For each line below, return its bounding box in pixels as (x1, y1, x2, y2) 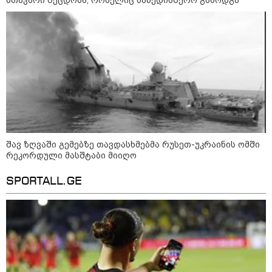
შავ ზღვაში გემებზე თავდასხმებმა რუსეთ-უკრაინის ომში (6, 139, 260, 149)
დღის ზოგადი (91, 260, 155, 270)
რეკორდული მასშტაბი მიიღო (6, 150, 137, 160)
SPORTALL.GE (6, 175, 82, 187)
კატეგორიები (186, 203, 253, 213)
